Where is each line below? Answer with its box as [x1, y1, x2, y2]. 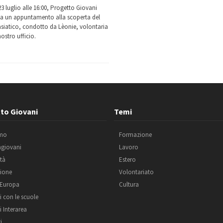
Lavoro [119, 143, 138, 151]
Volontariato [119, 168, 154, 176]
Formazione [119, 130, 152, 139]
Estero [119, 155, 136, 164]
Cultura [119, 180, 139, 189]
